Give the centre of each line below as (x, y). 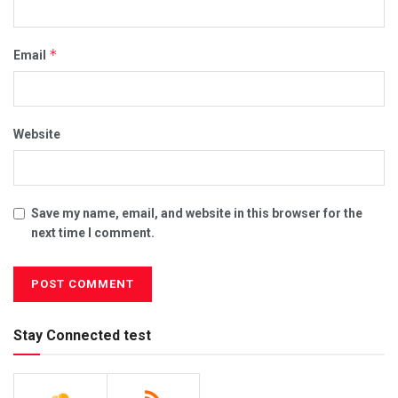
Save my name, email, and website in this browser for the (197, 213)
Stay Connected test (82, 335)
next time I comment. (93, 232)
